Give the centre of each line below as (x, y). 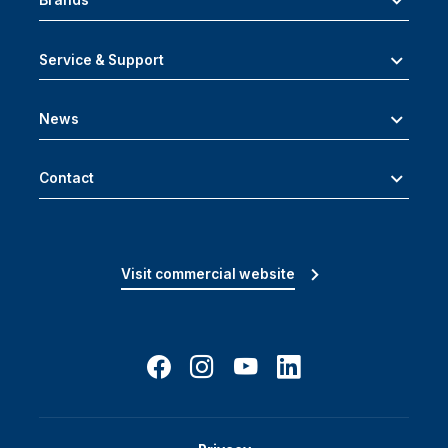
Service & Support (101, 59)
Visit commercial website (208, 273)
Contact (66, 178)
